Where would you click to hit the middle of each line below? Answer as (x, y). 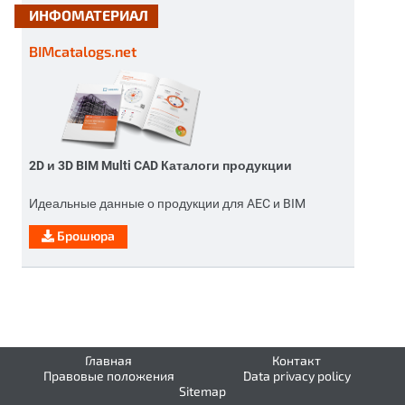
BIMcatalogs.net (83, 52)
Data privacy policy (297, 376)
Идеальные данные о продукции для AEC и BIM (167, 202)
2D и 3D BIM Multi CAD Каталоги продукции (160, 165)
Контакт (297, 361)
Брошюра (85, 236)
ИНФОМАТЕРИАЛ (89, 15)
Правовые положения (108, 376)
